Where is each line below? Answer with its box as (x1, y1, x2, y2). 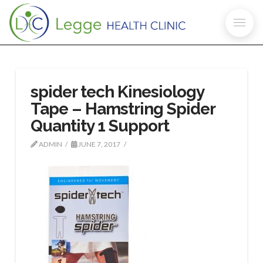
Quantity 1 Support (30, 116, 170, 136)
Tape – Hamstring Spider (30, 99, 215, 119)
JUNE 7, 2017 (77, 140, 121, 149)
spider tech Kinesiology (30, 82, 204, 102)
